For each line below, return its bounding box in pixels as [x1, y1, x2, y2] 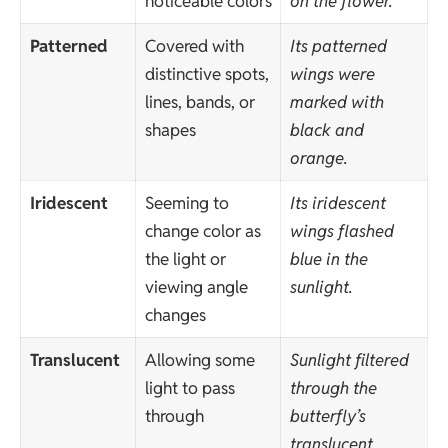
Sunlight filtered [289, 349, 409, 372]
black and [289, 119, 364, 142]
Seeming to [144, 192, 229, 215]
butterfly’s [289, 405, 366, 428]
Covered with [144, 35, 244, 58]
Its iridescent [289, 192, 386, 215]
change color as [144, 220, 261, 243]
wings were [289, 63, 375, 86]
